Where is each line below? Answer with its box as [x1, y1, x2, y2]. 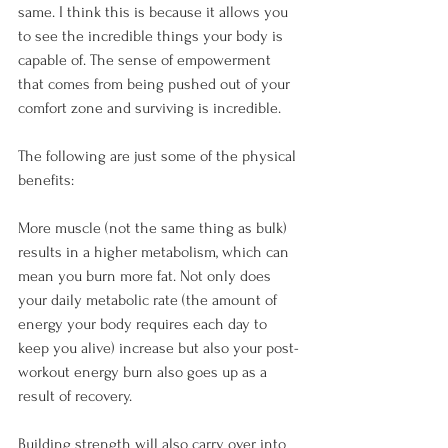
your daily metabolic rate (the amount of [18, 291, 281, 309]
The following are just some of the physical [18, 147, 300, 165]
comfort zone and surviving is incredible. [18, 99, 281, 117]
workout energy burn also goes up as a [18, 363, 271, 381]
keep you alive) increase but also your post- [18, 339, 299, 357]
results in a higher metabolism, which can [18, 243, 293, 261]
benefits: [18, 171, 74, 189]
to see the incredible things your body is [18, 27, 287, 45]
